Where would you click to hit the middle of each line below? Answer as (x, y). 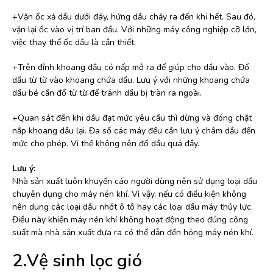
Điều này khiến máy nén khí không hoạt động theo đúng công (130, 220)
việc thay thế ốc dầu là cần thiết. (74, 43)
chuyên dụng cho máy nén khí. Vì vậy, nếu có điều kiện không (129, 194)
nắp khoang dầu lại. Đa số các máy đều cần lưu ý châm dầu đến (134, 131)
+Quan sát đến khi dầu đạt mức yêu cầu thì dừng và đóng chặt (132, 118)
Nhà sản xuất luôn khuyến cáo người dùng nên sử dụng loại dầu (135, 182)
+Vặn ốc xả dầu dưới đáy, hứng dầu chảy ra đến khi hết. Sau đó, (134, 17)
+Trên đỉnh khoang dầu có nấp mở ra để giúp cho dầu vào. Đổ (131, 68)
